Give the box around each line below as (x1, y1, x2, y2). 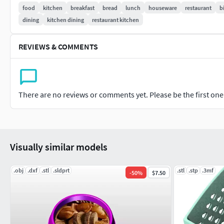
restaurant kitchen (92, 15, 139, 23)
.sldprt (53, 166, 69, 174)
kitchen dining (47, 15, 84, 23)
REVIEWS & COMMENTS (18, 41, 98, 51)
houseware (148, 3, 177, 11)
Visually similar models (10, 140, 107, 153)
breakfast (70, 3, 94, 11)
